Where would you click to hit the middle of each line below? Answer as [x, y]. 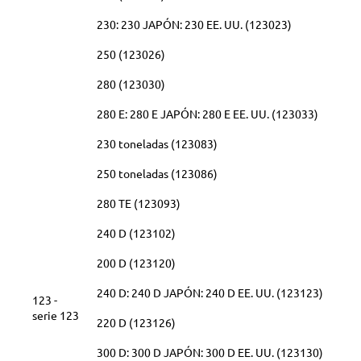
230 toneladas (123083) [157, 144]
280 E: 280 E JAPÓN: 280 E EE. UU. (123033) [207, 114]
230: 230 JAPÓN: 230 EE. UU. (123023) [194, 25]
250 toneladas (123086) [157, 174]
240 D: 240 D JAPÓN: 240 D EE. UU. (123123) [210, 293]
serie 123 [56, 315]
